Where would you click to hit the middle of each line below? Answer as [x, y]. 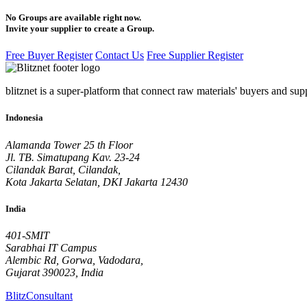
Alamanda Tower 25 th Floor [69, 145]
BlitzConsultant [39, 295]
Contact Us [120, 56]
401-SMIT [27, 235]
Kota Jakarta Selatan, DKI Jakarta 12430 [97, 182]
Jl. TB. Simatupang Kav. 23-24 [73, 157]
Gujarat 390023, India [54, 272]
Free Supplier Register [195, 56]
